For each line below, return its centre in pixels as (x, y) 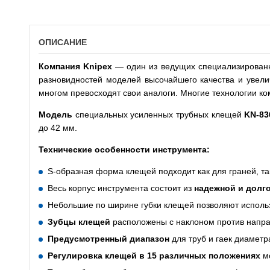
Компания (61, 66)
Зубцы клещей (79, 222)
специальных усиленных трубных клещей (160, 115)
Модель (57, 115)
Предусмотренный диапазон (108, 239)
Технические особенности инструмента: (124, 149)
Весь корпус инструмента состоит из (120, 188)
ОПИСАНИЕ (63, 42)
